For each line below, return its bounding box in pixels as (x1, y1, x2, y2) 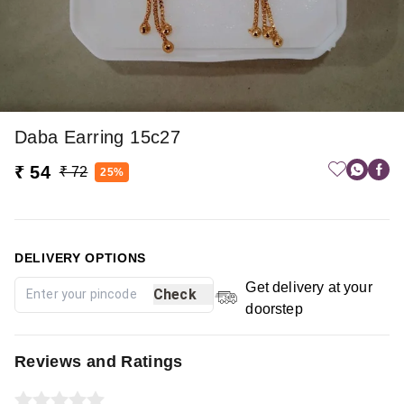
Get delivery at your (245, 279, 372, 295)
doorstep (245, 300, 303, 317)
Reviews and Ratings (14, 352, 183, 371)
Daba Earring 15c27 (14, 126, 181, 147)
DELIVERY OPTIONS (14, 250, 147, 265)
